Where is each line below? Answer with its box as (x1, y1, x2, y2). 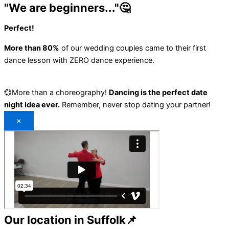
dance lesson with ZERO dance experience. (4, 56, 154, 65)
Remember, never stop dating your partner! (60, 100, 211, 109)
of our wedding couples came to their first (59, 43, 206, 53)
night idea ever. (4, 100, 60, 109)
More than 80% (4, 43, 59, 53)
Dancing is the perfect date (109, 87, 208, 97)
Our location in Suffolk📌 (4, 213, 137, 226)
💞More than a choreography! (4, 87, 107, 97)
